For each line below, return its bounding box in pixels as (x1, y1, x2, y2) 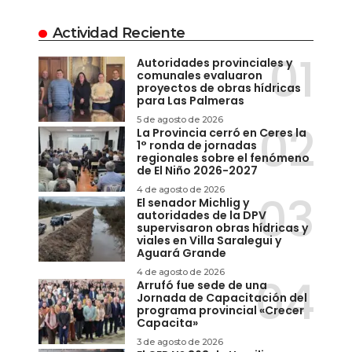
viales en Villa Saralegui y (137, 233, 281, 249)
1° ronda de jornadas (137, 137, 257, 154)
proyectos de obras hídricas (137, 80, 301, 97)
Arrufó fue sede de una (137, 277, 267, 294)
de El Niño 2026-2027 (137, 163, 258, 179)
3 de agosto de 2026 (137, 336, 223, 348)
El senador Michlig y (137, 195, 249, 211)
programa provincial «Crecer (137, 302, 304, 319)
